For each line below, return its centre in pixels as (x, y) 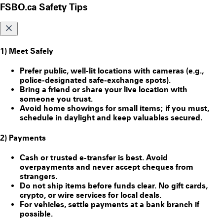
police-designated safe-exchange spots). (95, 80)
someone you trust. (56, 99)
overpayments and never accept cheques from (107, 167)
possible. (36, 214)
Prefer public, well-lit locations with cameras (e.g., (112, 71)
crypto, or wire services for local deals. (91, 195)
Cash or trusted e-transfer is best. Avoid (94, 157)
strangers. (38, 176)
